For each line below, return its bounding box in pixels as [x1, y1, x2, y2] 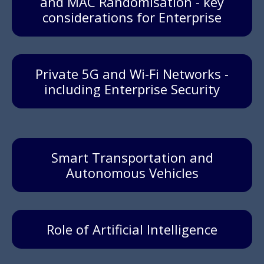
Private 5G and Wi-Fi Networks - [35, 65, 229, 83]
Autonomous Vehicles [65, 164, 199, 182]
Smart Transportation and [51, 148, 213, 167]
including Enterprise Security [44, 80, 220, 98]
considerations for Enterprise [42, 8, 222, 27]
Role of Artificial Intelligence [47, 220, 217, 239]
